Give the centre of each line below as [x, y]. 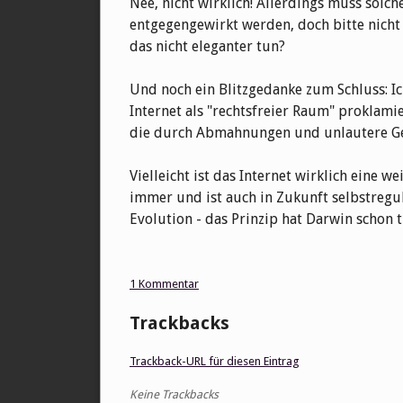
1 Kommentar [164, 284]
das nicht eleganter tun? [207, 47]
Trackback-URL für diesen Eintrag [215, 362]
